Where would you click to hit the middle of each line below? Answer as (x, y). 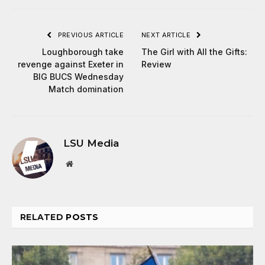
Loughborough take (83, 51)
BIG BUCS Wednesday (78, 76)
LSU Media (91, 143)
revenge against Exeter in (71, 64)
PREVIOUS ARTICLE (90, 35)
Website (85, 163)
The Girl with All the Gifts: (194, 51)
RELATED (43, 217)
